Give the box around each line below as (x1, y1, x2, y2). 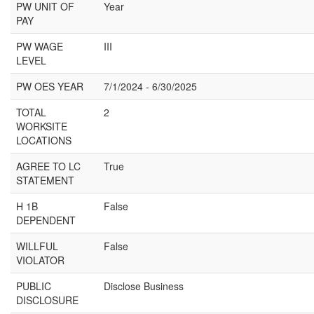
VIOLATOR (16, 253, 64, 267)
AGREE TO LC (16, 159, 81, 173)
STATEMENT (16, 173, 74, 187)
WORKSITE (16, 119, 67, 133)
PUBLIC (16, 279, 51, 293)
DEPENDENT (16, 213, 76, 227)
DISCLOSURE (16, 293, 78, 307)
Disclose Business (104, 279, 184, 293)
